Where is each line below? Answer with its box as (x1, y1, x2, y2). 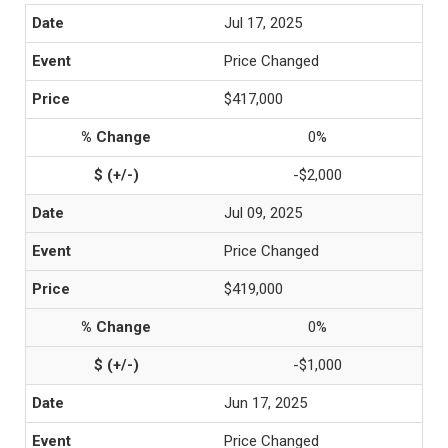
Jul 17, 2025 (224, 14, 302, 32)
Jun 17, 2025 (224, 394, 307, 412)
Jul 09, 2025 (224, 204, 302, 222)
